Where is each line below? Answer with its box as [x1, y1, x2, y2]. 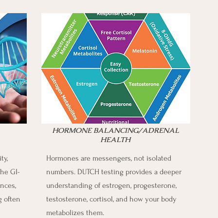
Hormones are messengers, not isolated [46, 154, 171, 163]
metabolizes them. [46, 208, 104, 217]
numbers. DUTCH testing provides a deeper [46, 167, 182, 176]
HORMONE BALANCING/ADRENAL [52, 126, 179, 135]
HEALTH [100, 135, 130, 144]
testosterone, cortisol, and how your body [46, 195, 177, 203]
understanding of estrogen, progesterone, [46, 181, 177, 190]
